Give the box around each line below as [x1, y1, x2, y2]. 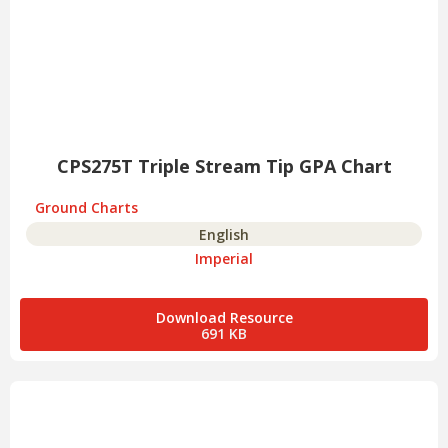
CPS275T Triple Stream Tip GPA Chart [56, 154, 392, 179]
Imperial [195, 249, 253, 269]
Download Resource [155, 308, 293, 328]
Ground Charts [35, 198, 138, 218]
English [199, 225, 249, 245]
